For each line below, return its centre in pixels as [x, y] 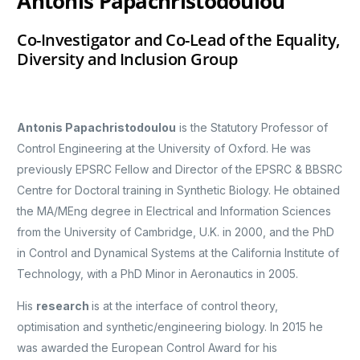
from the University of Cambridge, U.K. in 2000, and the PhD [176, 231]
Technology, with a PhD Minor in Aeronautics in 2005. [158, 273]
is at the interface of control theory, [185, 305]
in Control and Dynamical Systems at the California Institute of [178, 252]
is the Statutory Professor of [252, 127]
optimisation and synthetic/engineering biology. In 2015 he [170, 326]
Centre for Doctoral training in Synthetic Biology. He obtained [179, 190]
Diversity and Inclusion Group [127, 59]
